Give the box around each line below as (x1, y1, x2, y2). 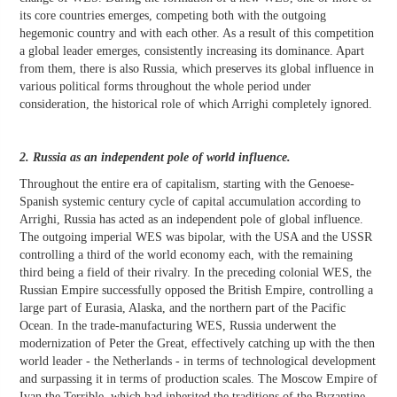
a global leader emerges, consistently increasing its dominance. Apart (19, 44, 364, 58)
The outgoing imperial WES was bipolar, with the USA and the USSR (19, 230, 372, 245)
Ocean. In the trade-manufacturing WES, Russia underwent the (19, 319, 336, 333)
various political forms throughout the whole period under (19, 80, 311, 94)
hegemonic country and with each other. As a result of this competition (19, 27, 374, 41)
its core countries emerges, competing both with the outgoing (19, 9, 326, 23)
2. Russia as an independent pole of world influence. (19, 151, 291, 165)
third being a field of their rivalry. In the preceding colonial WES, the (19, 266, 371, 280)
